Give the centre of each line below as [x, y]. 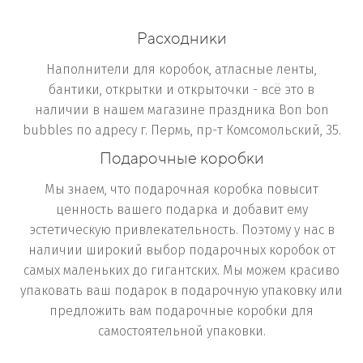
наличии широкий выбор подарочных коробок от [181, 250]
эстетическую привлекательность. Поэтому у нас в [181, 230]
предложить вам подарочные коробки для [181, 311]
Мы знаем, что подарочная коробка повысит [181, 189]
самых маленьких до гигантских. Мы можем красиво [181, 270]
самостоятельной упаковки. [181, 331]
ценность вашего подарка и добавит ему [181, 209]
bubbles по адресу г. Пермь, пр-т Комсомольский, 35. [181, 130]
